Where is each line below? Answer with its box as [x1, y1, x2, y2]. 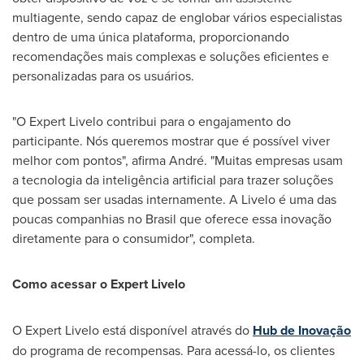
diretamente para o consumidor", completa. [12, 228, 255, 247]
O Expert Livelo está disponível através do [12, 320, 253, 339]
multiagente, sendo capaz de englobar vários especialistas [12, 7, 342, 26]
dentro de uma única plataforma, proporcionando [12, 27, 289, 45]
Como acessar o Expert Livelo [12, 274, 185, 293]
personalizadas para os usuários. [12, 66, 194, 84]
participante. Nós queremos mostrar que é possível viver [12, 131, 330, 149]
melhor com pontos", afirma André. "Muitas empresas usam [12, 150, 343, 169]
